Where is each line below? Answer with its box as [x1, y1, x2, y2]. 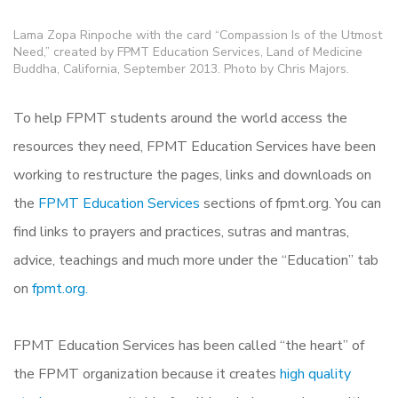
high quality [280, 363, 351, 384]
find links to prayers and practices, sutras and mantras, [13, 221, 349, 242]
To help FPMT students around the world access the [13, 107, 347, 128]
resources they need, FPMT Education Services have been [13, 136, 376, 156]
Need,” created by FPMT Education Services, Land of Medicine [13, 43, 362, 60]
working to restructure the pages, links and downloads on [13, 164, 371, 185]
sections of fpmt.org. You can [203, 193, 381, 213]
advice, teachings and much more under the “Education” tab [13, 250, 378, 270]
